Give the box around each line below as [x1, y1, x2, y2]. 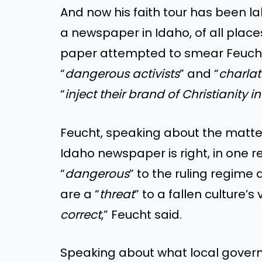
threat [99, 185, 135, 202]
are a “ [60, 185, 99, 202]
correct [60, 206, 101, 223]
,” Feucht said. [101, 206, 182, 223]
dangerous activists [65, 65, 180, 82]
